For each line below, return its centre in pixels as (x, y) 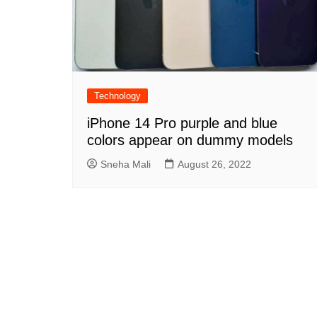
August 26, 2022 (214, 164)
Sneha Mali (126, 164)
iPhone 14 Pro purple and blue (182, 123)
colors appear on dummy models (190, 140)
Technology (117, 96)
